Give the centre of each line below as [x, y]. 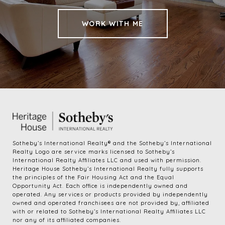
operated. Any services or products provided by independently [110, 195]
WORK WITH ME [113, 24]
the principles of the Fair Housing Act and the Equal [93, 178]
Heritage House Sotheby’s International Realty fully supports [108, 169]
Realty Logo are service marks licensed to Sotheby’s [94, 152]
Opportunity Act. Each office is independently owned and [100, 186]
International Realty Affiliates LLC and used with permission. [107, 160]
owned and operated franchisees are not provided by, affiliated [111, 203]
